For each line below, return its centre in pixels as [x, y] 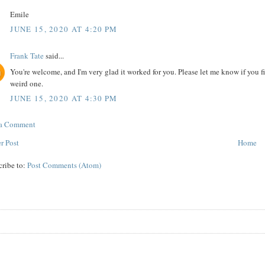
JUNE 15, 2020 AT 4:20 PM [64, 29]
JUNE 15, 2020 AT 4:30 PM [64, 98]
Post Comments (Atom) [64, 165]
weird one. [27, 83]
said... [54, 56]
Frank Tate [27, 56]
